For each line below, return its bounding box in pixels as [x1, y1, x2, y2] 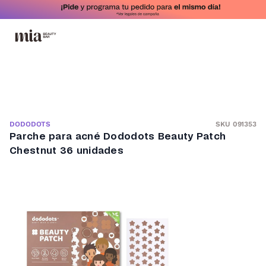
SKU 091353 [216, 119, 256, 128]
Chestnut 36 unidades [9, 146, 124, 156]
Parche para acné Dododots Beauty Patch [9, 132, 226, 141]
